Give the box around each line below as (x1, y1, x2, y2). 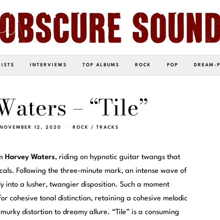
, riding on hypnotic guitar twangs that (55, 153, 180, 161)
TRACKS (96, 125, 119, 130)
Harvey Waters (5, 153, 55, 161)
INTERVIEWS (30, 62, 67, 67)
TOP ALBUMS (82, 62, 119, 67)
